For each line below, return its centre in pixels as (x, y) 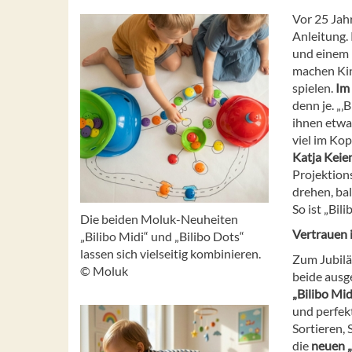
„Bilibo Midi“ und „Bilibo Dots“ (162, 236)
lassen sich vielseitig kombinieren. (170, 253)
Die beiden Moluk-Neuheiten (159, 218)
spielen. (313, 87)
